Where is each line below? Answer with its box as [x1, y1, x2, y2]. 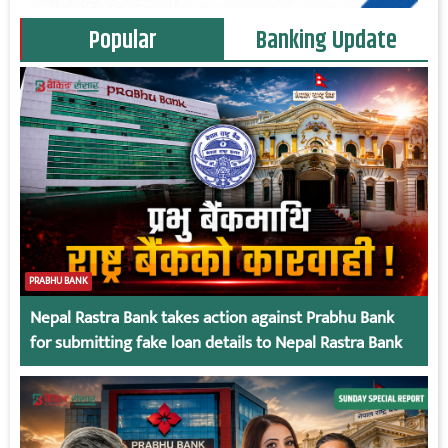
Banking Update [255, 21, 397, 60]
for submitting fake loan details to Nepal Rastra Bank [30, 329, 402, 358]
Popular [89, 21, 157, 60]
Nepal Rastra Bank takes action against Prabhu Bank [30, 304, 394, 333]
